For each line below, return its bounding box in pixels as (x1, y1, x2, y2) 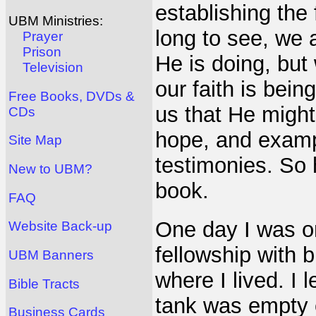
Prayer (23, 29, 63, 44)
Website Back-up (8, 219, 112, 234)
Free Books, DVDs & (8, 88, 135, 104)
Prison (23, 44, 61, 60)
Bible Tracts (8, 276, 80, 291)
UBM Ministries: (8, 13, 103, 29)
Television (23, 60, 83, 75)
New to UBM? (8, 162, 92, 177)
